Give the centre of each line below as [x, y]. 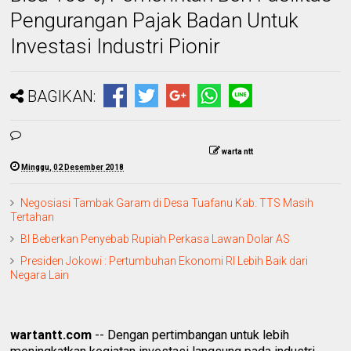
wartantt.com [51, 335]
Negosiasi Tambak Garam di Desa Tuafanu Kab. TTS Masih [167, 203]
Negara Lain [40, 275]
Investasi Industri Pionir [116, 46]
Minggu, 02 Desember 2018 [73, 167]
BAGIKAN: [62, 96]
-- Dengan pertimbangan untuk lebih [191, 335]
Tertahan [33, 217]
